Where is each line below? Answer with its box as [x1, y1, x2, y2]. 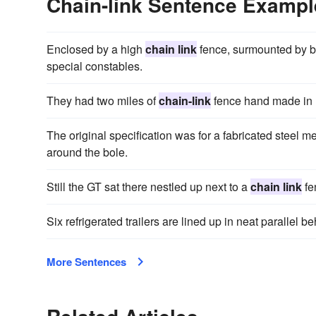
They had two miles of [47, 92, 159, 109]
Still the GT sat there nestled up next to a [47, 178, 250, 195]
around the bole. [47, 143, 128, 160]
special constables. [47, 57, 142, 74]
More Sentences [47, 253, 126, 269]
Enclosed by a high [47, 40, 145, 57]
